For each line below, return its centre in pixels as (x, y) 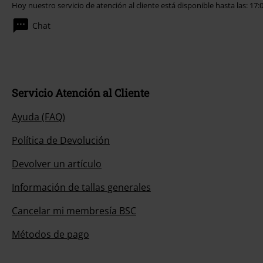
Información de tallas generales (81, 187)
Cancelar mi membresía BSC (74, 211)
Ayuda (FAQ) (38, 117)
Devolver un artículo (57, 164)
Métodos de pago (50, 234)
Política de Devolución (61, 140)
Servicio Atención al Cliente (80, 93)
